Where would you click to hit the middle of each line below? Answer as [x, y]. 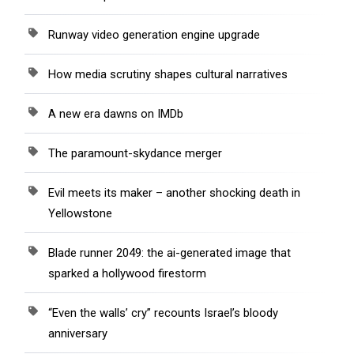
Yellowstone [80, 214]
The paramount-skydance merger [135, 154]
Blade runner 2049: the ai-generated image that [169, 253]
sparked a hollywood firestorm [127, 274]
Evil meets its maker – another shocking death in [174, 193]
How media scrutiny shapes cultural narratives [168, 75]
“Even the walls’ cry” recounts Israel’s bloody [163, 313]
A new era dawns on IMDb [116, 114]
